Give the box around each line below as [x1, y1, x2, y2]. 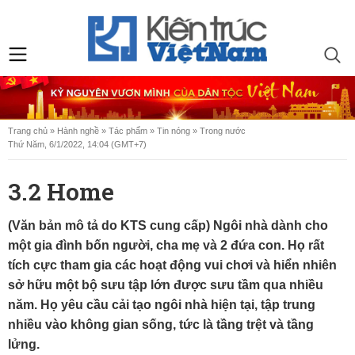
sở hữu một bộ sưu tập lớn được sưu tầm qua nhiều [8, 278, 323, 292]
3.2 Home [8, 176, 114, 208]
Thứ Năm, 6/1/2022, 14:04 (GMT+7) [8, 139, 147, 150]
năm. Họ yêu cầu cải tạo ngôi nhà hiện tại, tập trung [8, 298, 315, 312]
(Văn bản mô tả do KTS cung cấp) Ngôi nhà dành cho [8, 219, 328, 233]
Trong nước [200, 126, 246, 136]
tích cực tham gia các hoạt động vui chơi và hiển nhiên [8, 258, 337, 273]
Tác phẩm [109, 126, 147, 136]
